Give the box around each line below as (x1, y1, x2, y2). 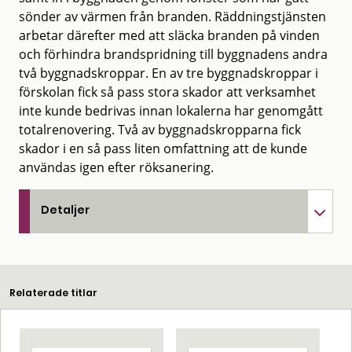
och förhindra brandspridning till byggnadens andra (19, 45, 328, 63)
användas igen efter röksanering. (19, 158, 214, 176)
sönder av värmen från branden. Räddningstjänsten (19, 7, 326, 25)
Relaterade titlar (9, 285, 97, 299)
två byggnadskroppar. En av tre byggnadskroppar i (19, 64, 318, 82)
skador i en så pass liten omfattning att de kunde (19, 139, 307, 157)
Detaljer (41, 201, 90, 218)
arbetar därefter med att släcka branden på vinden (19, 26, 320, 44)
